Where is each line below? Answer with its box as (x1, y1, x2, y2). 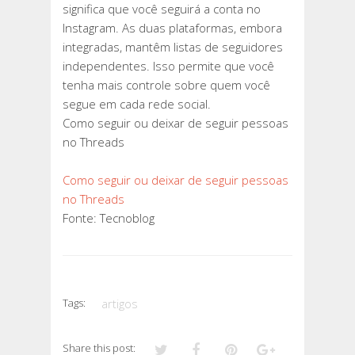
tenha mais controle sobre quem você (63, 77, 270, 94)
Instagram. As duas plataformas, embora (63, 20, 282, 36)
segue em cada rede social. (63, 96, 211, 113)
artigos (101, 296, 138, 312)
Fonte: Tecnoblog (63, 210, 155, 227)
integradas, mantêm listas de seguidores (63, 39, 283, 55)
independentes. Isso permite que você (63, 58, 274, 74)
